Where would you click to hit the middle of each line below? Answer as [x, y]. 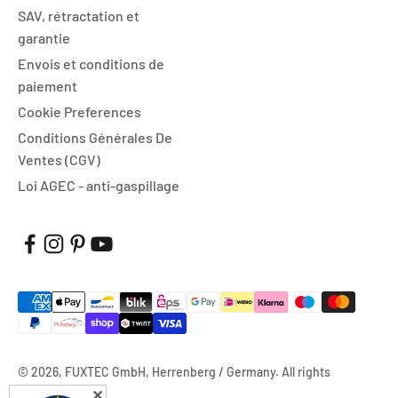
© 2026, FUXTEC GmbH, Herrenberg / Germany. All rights [174, 371]
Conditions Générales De [95, 137]
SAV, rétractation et [79, 15]
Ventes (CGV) [59, 159]
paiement [48, 85]
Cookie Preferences [80, 111]
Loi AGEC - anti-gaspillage [99, 185]
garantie [44, 37]
